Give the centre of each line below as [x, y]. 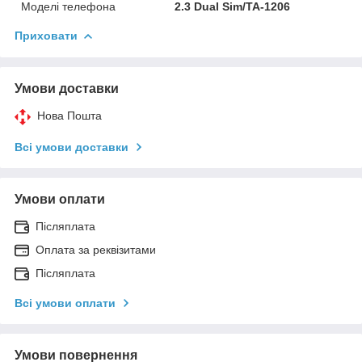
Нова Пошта [69, 115]
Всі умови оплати [65, 303]
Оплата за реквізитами [96, 249]
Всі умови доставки [72, 147]
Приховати [46, 35]
